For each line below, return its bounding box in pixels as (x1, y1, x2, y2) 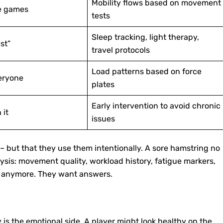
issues (92, 114, 115, 124)
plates (92, 80, 114, 90)
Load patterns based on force (92, 67, 202, 77)
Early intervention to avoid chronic (92, 101, 221, 111)
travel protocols (92, 45, 150, 55)
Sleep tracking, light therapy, (92, 32, 199, 42)
